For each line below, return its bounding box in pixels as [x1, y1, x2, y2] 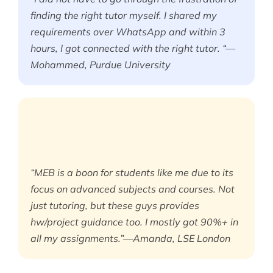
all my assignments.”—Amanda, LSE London [30, 232, 230, 245]
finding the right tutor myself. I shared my [30, 9, 217, 22]
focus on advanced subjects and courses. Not [30, 183, 235, 196]
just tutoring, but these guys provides [30, 199, 199, 212]
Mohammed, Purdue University [30, 58, 171, 71]
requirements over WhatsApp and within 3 [30, 26, 225, 38]
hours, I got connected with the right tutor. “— [30, 42, 235, 55]
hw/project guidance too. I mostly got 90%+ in [30, 216, 238, 229]
